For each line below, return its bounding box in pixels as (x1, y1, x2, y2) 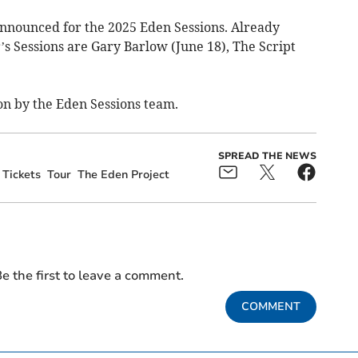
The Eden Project (77, 166, 169, 182)
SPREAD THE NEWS (217, 149, 316, 162)
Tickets (2, 166, 41, 182)
